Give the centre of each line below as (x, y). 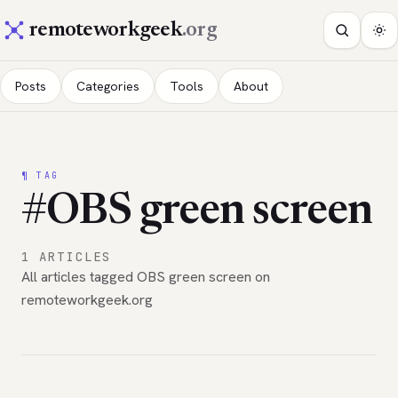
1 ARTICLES (66, 257)
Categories (108, 86)
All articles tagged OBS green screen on (146, 277)
